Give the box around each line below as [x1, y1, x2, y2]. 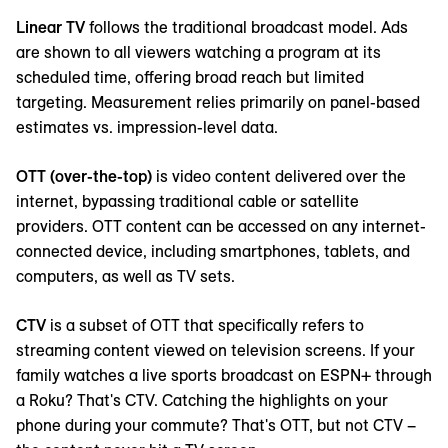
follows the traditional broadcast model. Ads [89, 16, 408, 37]
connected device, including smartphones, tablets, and [16, 240, 410, 261]
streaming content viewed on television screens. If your [16, 339, 415, 360]
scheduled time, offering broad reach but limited [16, 66, 364, 87]
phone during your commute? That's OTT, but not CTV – [16, 414, 416, 435]
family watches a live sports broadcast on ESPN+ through [16, 364, 432, 385]
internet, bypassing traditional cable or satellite [16, 190, 359, 211]
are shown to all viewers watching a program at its [16, 41, 381, 62]
